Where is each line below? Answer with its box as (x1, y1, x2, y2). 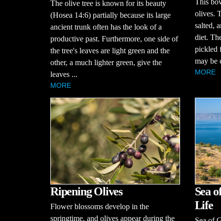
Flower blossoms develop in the (50, 202, 149, 211)
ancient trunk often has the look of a (50, 23, 162, 32)
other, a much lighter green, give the (50, 58, 162, 67)
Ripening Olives (50, 185, 122, 198)
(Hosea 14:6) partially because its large (50, 11, 171, 20)
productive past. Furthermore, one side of (50, 35, 178, 43)
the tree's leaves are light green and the (50, 46, 170, 55)
